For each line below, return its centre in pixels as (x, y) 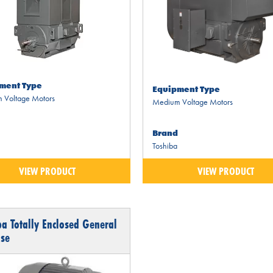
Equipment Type (186, 89)
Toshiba (165, 145)
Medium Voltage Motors (192, 101)
